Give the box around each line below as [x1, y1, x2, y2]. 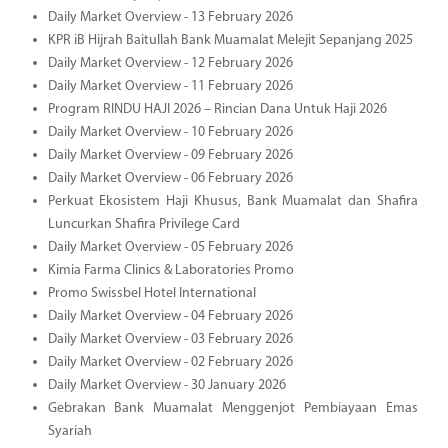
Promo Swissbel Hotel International [47, 285, 256, 301]
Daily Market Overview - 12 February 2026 [47, 55, 293, 71]
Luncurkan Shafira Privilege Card [47, 216, 240, 232]
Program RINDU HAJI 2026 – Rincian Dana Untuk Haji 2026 [47, 101, 387, 117]
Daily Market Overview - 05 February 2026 [47, 239, 293, 255]
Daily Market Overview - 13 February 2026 [47, 9, 293, 25]
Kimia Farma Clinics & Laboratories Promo [47, 262, 294, 278]
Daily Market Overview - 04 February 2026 [47, 308, 293, 324]
